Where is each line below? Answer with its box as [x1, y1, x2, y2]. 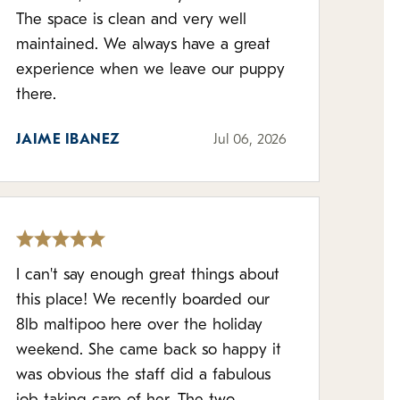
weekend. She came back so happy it [15, 342, 281, 359]
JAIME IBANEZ [15, 133, 121, 147]
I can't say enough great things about [15, 267, 279, 284]
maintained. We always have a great [15, 37, 104, 54]
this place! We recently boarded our [15, 292, 270, 309]
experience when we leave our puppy [15, 62, 285, 79]
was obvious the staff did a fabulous [15, 367, 271, 384]
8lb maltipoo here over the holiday [15, 317, 262, 334]
